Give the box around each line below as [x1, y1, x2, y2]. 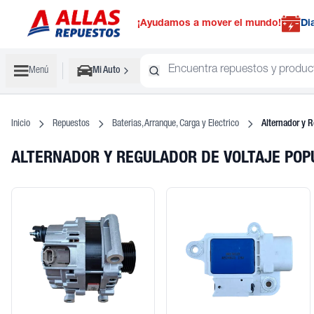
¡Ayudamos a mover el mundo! [137, 19, 281, 29]
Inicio [11, 118, 30, 129]
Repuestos [53, 118, 90, 129]
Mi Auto [93, 65, 121, 76]
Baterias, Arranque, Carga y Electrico [112, 118, 239, 129]
